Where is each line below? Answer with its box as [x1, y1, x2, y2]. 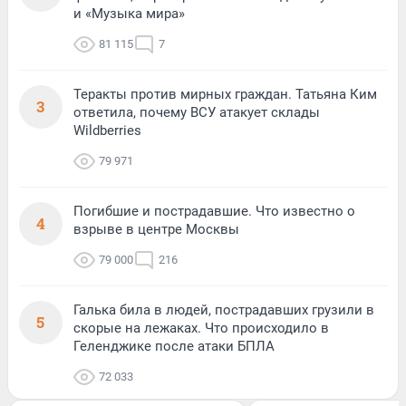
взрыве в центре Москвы [73, 220, 239, 237]
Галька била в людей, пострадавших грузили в [73, 301, 374, 318]
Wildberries [73, 121, 141, 139]
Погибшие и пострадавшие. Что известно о [73, 202, 355, 219]
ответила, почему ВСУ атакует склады [73, 103, 320, 121]
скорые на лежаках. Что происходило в [73, 319, 329, 336]
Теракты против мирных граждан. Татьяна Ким [73, 85, 377, 102]
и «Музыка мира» [73, 5, 185, 22]
